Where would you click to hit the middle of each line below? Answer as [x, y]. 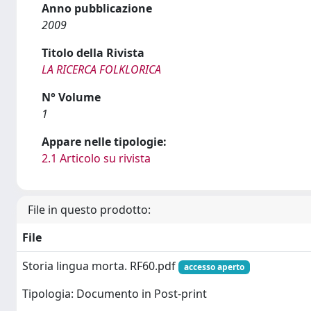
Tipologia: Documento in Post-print [115, 294]
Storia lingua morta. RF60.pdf [100, 266]
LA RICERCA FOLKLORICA [101, 69]
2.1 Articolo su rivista [96, 158]
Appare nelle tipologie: [104, 142]
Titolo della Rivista [93, 53]
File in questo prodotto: [89, 210]
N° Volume [71, 97]
